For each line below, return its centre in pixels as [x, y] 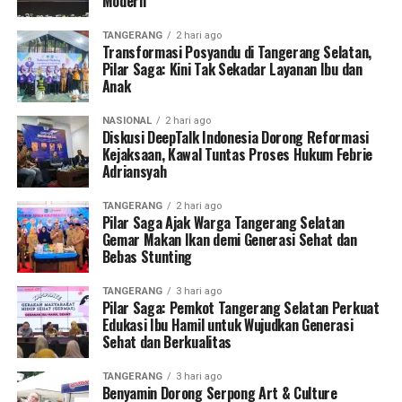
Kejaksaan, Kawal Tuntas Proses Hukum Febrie [237, 155]
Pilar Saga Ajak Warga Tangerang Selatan [223, 223]
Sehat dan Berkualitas [166, 342]
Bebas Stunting [147, 257]
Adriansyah [134, 172]
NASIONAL [127, 121]
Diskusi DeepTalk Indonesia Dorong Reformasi [235, 138]
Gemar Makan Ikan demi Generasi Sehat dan [229, 240]
